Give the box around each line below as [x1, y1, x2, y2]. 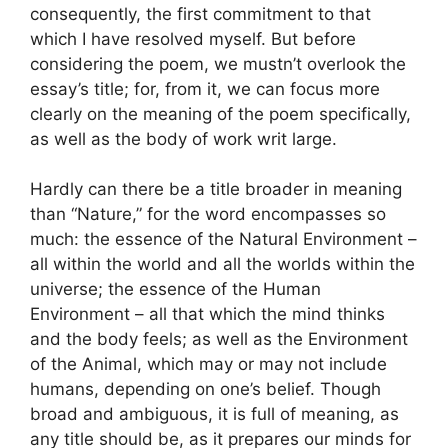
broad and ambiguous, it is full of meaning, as [30, 404, 399, 425]
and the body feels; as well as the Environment [30, 329, 408, 350]
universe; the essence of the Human [30, 279, 321, 300]
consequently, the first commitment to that [30, 3, 371, 24]
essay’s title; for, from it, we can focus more [30, 78, 380, 99]
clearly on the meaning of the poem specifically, [30, 103, 411, 124]
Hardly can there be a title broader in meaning [30, 179, 402, 200]
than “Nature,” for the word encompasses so [30, 204, 386, 225]
